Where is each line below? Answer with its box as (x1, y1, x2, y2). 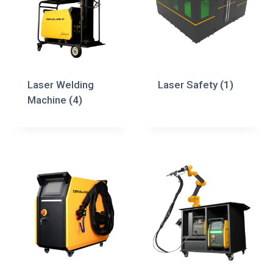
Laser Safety (157, 79, 220, 91)
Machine (27, 94, 69, 106)
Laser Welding (27, 79, 94, 91)
